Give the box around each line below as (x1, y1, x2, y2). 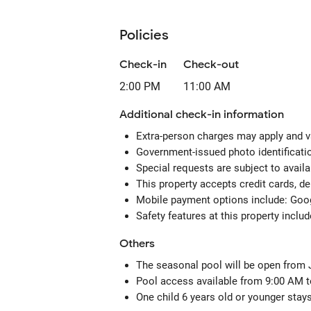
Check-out (183, 58, 239, 72)
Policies (119, 26, 169, 44)
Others (119, 237, 155, 251)
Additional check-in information (119, 108, 284, 121)
